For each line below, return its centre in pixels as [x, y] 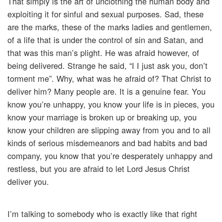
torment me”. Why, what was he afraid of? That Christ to [109, 79]
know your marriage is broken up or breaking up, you [102, 117]
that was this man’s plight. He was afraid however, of [103, 53]
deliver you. [28, 182]
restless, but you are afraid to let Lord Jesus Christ [99, 169]
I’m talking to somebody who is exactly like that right [102, 214]
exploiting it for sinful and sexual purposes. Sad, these [106, 14]
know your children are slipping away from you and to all [109, 130]
